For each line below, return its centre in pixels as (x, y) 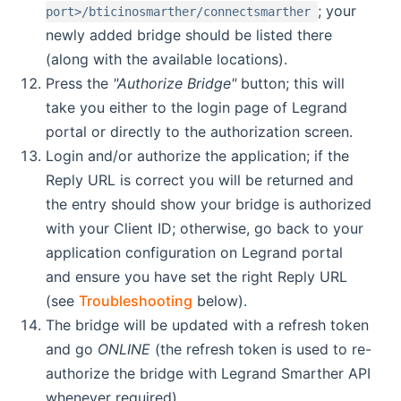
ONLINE (124, 350)
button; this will (291, 84)
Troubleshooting (136, 301)
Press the (80, 84)
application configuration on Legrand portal (195, 253)
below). (220, 301)
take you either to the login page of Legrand (197, 108)
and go (72, 350)
